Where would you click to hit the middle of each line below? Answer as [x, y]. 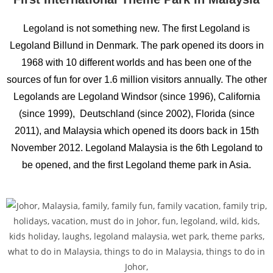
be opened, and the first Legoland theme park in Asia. [136, 165]
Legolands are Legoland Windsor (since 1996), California [136, 97]
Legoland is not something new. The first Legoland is [136, 28]
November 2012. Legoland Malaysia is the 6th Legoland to [136, 148]
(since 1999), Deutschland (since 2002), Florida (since [136, 114]
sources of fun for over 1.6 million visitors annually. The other [136, 80]
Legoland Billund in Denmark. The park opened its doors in [136, 45]
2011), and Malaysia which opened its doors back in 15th [136, 131]
